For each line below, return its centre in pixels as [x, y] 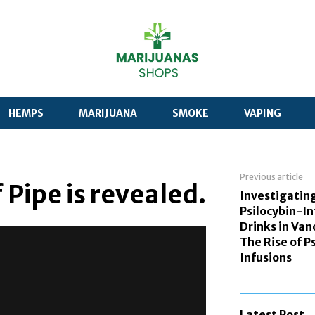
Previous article [271, 177]
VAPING [263, 114]
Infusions [266, 258]
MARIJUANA [108, 114]
